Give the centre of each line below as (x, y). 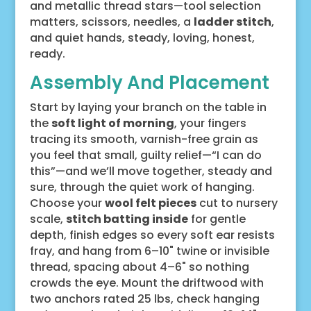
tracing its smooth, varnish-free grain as (144, 140)
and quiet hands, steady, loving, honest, (142, 38)
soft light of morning (112, 124)
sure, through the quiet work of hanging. (142, 187)
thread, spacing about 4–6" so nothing (139, 267)
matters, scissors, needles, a (111, 22)
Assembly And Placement (149, 83)
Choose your (67, 203)
